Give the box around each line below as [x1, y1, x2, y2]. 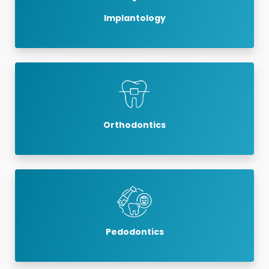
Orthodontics [103, 119, 166, 131]
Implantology [103, 12, 166, 25]
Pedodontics [105, 226, 164, 238]
